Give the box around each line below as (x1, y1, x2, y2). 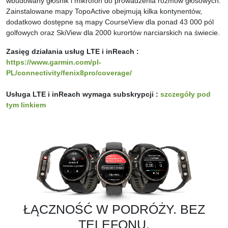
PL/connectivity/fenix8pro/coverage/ (6, 69, 132, 77)
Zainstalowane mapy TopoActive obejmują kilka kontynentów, (6, 7, 202, 16)
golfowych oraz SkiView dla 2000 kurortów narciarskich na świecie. (6, 28, 220, 37)
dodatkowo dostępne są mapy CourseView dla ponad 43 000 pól (6, 18, 214, 26)
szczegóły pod (160, 90, 211, 99)
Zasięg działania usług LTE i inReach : (6, 47, 139, 56)
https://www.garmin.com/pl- (6, 58, 101, 67)
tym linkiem (6, 101, 46, 109)
